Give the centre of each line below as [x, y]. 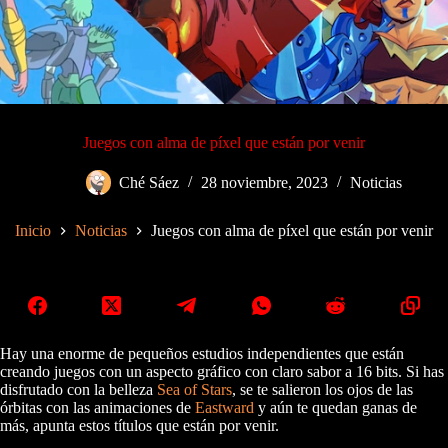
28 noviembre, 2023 [264, 183]
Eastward [224, 408]
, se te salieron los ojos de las [322, 390]
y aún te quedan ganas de [335, 408]
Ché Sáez [149, 183]
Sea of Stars [194, 390]
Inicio [33, 231]
